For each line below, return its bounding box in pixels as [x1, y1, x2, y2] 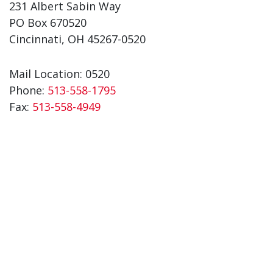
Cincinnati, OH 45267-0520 [9, 31, 146, 46]
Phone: [9, 82, 48, 97]
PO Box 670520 [9, 15, 87, 30]
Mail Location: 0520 [9, 66, 110, 81]
